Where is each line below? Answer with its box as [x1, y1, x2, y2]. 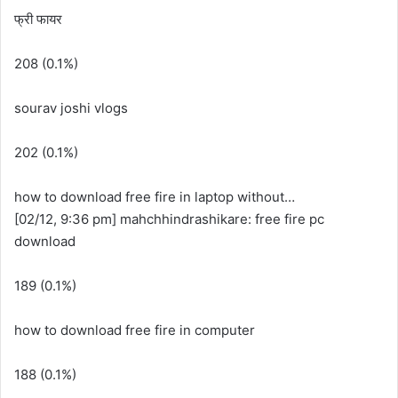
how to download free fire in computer [14, 322, 255, 338]
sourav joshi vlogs [14, 99, 128, 116]
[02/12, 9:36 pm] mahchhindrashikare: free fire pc [14, 211, 324, 227]
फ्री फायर [14, 11, 62, 28]
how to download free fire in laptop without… [14, 188, 295, 205]
